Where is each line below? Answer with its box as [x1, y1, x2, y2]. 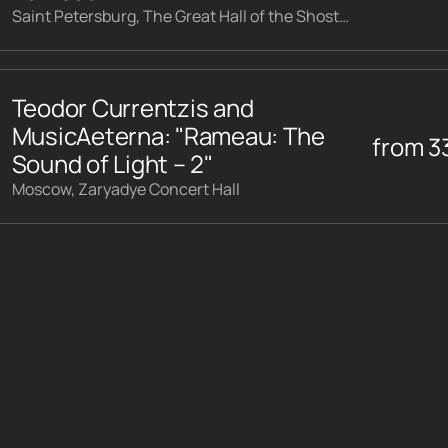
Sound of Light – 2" [11, 147, 213, 181]
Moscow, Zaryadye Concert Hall [11, 178, 240, 201]
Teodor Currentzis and [11, 91, 254, 125]
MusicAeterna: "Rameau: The [11, 119, 325, 153]
